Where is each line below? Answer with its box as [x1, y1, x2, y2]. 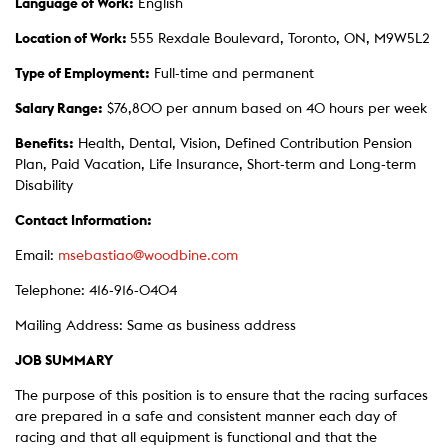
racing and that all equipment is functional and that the [15, 431, 377, 445]
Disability [15, 179, 73, 193]
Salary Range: [15, 102, 103, 116]
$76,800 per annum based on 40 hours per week [107, 102, 427, 116]
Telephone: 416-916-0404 [15, 284, 177, 298]
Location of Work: [15, 32, 130, 46]
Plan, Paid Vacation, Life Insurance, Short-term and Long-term [15, 158, 416, 172]
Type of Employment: [15, 67, 150, 81]
